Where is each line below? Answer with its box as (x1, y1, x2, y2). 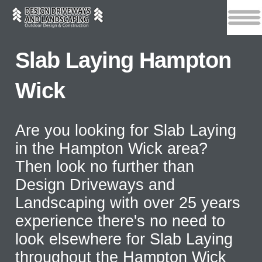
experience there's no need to (15, 212, 226, 230)
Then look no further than (15, 158, 195, 176)
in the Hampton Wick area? (15, 140, 208, 158)
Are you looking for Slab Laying (15, 122, 237, 140)
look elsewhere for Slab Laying (15, 230, 233, 249)
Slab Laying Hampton (15, 48, 232, 73)
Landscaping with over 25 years (15, 194, 241, 212)
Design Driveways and (15, 176, 175, 194)
